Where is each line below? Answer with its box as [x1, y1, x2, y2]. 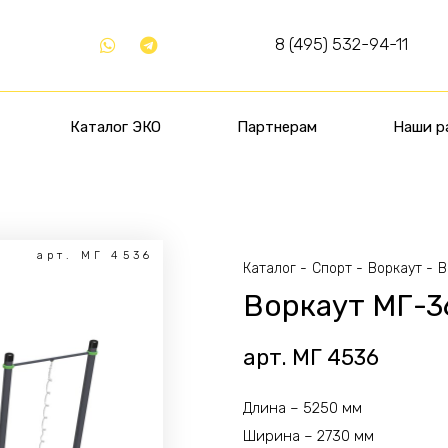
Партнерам [236, 118, 317, 136]
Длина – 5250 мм [243, 399, 363, 417]
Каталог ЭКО [69, 118, 161, 136]
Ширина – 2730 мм [243, 427, 375, 445]
